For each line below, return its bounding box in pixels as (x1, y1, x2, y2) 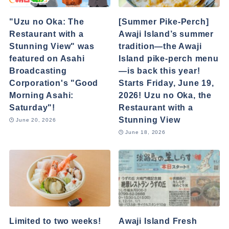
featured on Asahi (9, 54, 85, 63)
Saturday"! (9, 103, 55, 112)
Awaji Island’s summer (119, 29, 214, 39)
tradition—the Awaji (119, 41, 202, 51)
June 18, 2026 (125, 129, 166, 135)
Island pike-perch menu (119, 54, 219, 63)
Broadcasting (9, 66, 67, 76)
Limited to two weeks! (9, 216, 101, 226)
